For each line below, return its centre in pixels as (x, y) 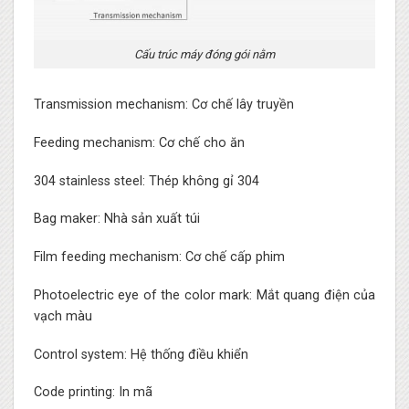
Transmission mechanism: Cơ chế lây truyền (163, 105)
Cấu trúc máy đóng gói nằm (204, 54)
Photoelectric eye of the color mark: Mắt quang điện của (204, 295)
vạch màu (63, 316)
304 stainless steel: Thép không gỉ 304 (146, 181)
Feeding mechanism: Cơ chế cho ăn (139, 142)
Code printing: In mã (93, 393)
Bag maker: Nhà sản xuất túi (116, 219)
